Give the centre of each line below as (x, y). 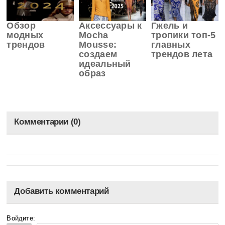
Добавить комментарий (62, 191)
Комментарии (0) (47, 122)
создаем (98, 54)
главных (171, 45)
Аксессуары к (110, 26)
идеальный (105, 64)
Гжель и (170, 26)
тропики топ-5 (184, 35)
